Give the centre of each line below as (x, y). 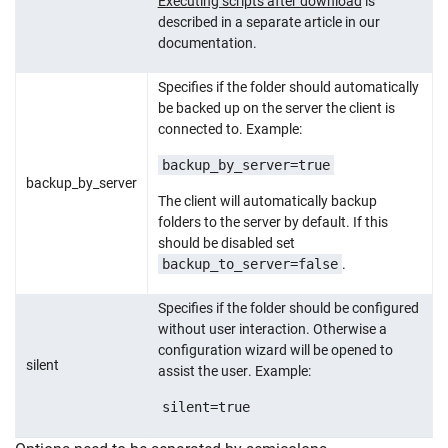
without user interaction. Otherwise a (272, 328)
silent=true (205, 406)
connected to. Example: (229, 128)
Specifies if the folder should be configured (288, 307)
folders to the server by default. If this (272, 221)
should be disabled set (226, 242)
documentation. (207, 42)
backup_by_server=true (245, 164)
